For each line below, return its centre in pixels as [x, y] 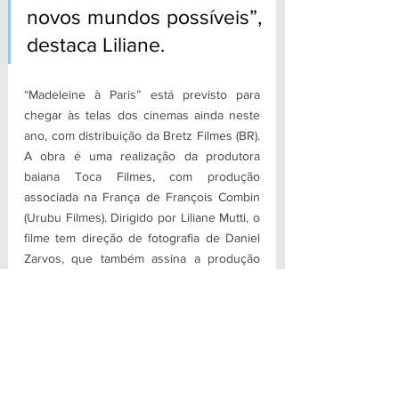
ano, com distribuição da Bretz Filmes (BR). [142, 135]
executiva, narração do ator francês [142, 278]
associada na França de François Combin [142, 196]
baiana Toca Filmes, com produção [142, 176]
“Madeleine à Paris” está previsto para [142, 94]
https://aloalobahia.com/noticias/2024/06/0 [141, 360]
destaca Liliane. [96, 44]
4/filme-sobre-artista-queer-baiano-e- [124, 381]
